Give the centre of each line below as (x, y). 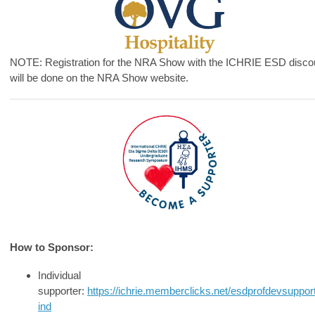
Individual (59, 275)
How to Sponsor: (52, 247)
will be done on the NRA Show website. (101, 77)
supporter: (63, 290)
